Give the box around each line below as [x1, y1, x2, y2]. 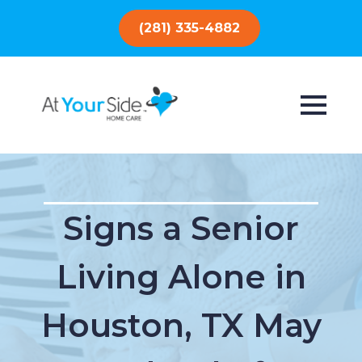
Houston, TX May [40, 305, 322, 345]
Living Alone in [56, 257, 306, 297]
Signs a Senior [63, 208, 299, 248]
